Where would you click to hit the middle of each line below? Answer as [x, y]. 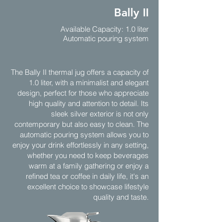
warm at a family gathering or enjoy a [89, 166]
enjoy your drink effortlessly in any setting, [81, 145]
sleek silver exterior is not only [100, 114]
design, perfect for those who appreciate [83, 93]
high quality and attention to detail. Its [89, 103]
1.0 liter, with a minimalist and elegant [89, 83]
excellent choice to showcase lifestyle [88, 187]
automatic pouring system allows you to [84, 135]
